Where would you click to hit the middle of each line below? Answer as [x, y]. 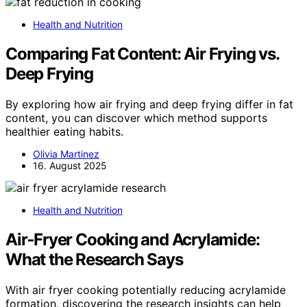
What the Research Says [96, 260]
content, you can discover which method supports [136, 118]
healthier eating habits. [64, 132]
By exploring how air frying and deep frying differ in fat [149, 105]
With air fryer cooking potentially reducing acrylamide [146, 290]
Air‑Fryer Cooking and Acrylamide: [133, 240]
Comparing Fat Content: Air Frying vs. [142, 54]
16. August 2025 [70, 166]
